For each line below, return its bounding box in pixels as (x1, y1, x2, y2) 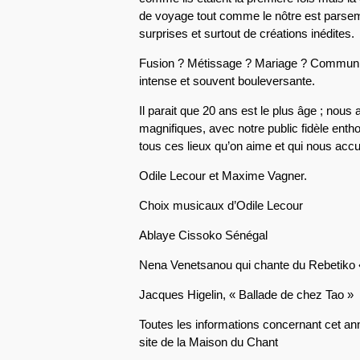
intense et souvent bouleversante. (138, 73, 315, 88)
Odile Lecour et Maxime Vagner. (138, 168, 307, 182)
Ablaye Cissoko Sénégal (138, 227, 268, 242)
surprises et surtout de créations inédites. (138, 26, 354, 40)
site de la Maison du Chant (138, 334, 278, 349)
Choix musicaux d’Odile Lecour (138, 198, 303, 212)
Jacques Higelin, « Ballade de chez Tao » (138, 287, 354, 301)
